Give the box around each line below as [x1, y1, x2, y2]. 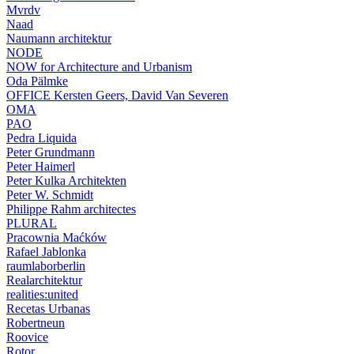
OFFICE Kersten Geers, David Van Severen [6, 88, 228, 102]
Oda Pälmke [6, 74, 68, 88]
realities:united [6, 288, 78, 301]
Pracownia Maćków [6, 231, 107, 244]
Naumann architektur [6, 32, 111, 45]
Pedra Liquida [6, 131, 77, 145]
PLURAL [6, 217, 57, 230]
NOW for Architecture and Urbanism [6, 60, 192, 73]
